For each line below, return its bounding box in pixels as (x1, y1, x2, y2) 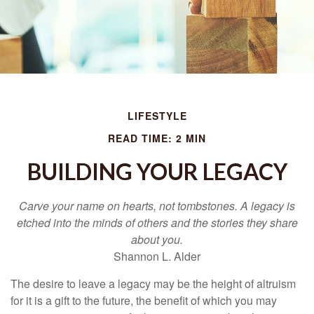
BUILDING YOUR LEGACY (27, 158, 287, 185)
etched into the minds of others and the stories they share (16, 214, 298, 231)
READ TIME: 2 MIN (108, 131, 206, 145)
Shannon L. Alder (114, 248, 200, 264)
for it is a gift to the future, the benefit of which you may (11, 292, 277, 308)
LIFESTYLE (127, 109, 187, 123)
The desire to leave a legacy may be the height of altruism (11, 275, 296, 292)
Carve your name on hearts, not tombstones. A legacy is (19, 198, 295, 214)
